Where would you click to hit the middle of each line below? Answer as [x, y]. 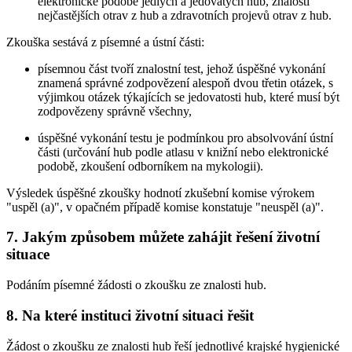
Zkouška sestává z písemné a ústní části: [105, 42]
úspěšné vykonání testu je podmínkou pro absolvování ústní [185, 137]
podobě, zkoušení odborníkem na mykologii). [150, 166]
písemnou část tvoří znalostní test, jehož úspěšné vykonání [181, 68]
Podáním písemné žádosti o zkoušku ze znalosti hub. [136, 285]
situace [28, 255]
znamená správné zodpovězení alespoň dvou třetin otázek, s [185, 82]
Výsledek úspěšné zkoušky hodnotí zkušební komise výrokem [160, 192]
